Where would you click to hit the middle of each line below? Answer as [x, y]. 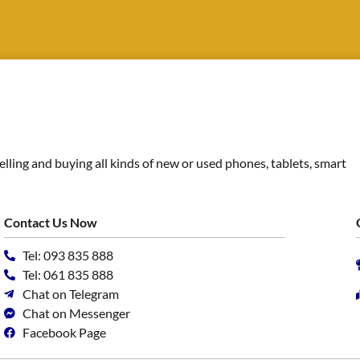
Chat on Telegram [70, 294]
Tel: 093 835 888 [67, 256]
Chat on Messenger [76, 313]
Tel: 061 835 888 [67, 275]
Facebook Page [64, 333]
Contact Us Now [51, 223]
